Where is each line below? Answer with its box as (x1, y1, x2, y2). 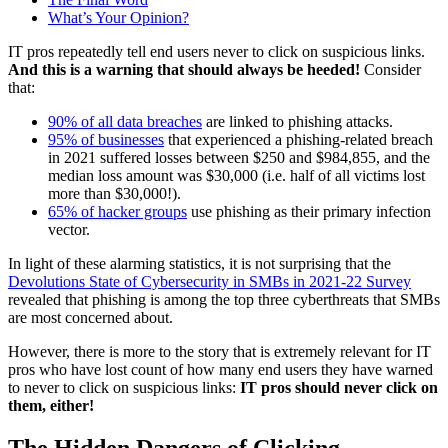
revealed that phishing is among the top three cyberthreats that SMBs (8, 290, 440, 308)
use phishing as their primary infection (187, 202, 431, 220)
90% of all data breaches (48, 112, 202, 130)
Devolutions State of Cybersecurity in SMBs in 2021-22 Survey (8, 272, 411, 290)
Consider (360, 60, 421, 78)
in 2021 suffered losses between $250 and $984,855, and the (48, 148, 430, 166)
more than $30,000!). (48, 184, 181, 202)
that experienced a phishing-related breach (164, 130, 433, 148)
